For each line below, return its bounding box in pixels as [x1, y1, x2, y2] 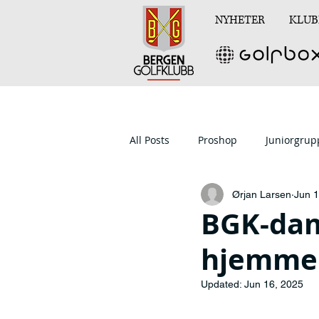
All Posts [130, 132, 169, 147]
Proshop [198, 132, 237, 147]
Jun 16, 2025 [244, 278, 303, 290]
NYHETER [215, 12, 265, 28]
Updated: [201, 278, 244, 290]
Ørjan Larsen [232, 188, 291, 200]
